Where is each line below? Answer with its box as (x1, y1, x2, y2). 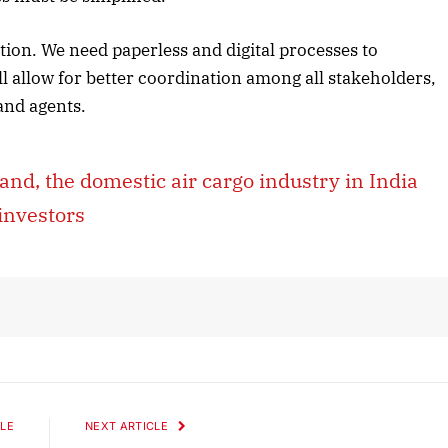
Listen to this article (286, 114, 413, 132)
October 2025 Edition (260, 75, 439, 99)
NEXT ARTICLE (85, 418, 172, 433)
